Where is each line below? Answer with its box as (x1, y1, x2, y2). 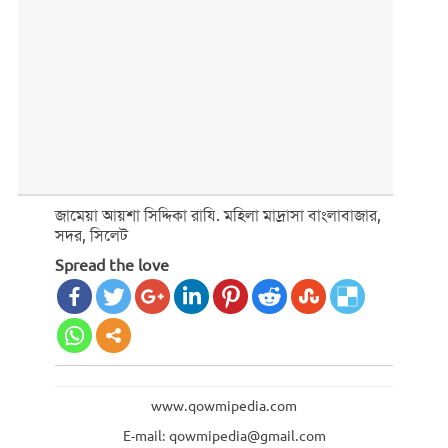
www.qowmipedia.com (151, 398, 297, 415)
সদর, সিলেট (55, 226, 128, 246)
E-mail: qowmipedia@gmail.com (122, 428, 326, 445)
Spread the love (55, 256, 169, 276)
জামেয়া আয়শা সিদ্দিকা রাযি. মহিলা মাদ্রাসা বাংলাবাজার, (55, 206, 381, 226)
